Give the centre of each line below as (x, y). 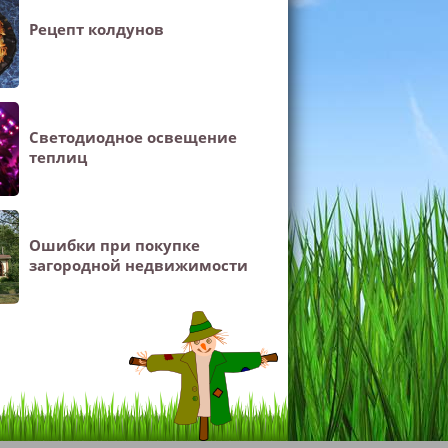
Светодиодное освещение (133, 137)
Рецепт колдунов (97, 29)
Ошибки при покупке (115, 245)
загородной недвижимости (139, 265)
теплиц (58, 157)
